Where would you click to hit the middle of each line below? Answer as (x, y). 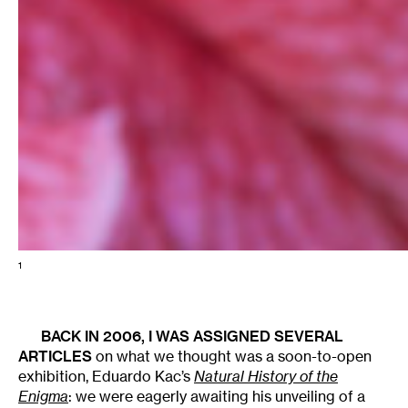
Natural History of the (266, 376)
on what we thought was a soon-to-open (232, 356)
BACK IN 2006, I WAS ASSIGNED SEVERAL (192, 336)
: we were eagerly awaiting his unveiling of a (217, 396)
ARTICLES (55, 356)
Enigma (43, 396)
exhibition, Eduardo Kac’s (106, 376)
